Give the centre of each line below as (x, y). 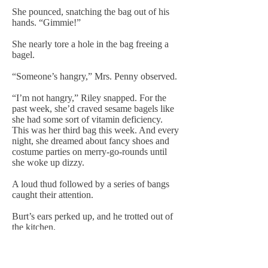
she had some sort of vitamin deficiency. (87, 119)
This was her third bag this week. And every (95, 130)
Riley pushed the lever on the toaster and (89, 249)
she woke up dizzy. (48, 162)
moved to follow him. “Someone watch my (93, 259)
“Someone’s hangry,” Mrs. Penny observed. (95, 76)
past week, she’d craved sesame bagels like (93, 109)
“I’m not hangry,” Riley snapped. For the (89, 98)
